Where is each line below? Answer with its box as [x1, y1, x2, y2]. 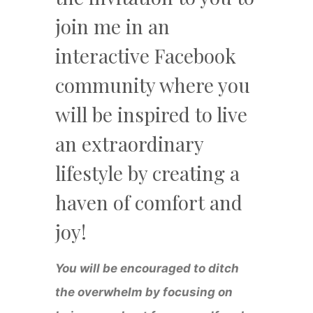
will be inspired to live [55, 101, 248, 128]
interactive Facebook [55, 43, 237, 69]
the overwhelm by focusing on [55, 285, 233, 300]
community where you [55, 72, 251, 99]
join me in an [55, 13, 170, 40]
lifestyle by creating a [55, 160, 240, 187]
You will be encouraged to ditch [55, 261, 240, 276]
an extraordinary [55, 131, 204, 157]
